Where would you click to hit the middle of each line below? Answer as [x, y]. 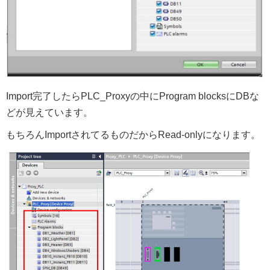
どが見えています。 [49, 112]
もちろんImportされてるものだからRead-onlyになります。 [133, 134]
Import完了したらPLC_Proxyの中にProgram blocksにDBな [133, 96]
